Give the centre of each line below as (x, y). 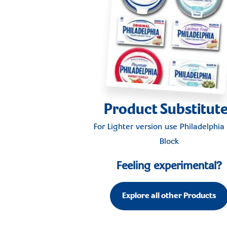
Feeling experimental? (169, 166)
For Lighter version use (137, 127)
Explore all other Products (169, 196)
